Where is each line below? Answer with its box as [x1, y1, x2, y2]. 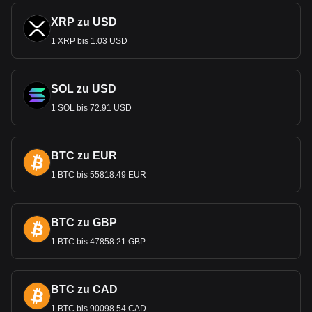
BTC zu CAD [51, 283, 118, 295]
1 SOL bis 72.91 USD [51, 103, 132, 113]
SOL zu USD [51, 83, 116, 95]
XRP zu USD [51, 16, 117, 28]
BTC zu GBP [51, 217, 117, 228]
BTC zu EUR [51, 150, 117, 162]
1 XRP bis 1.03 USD [51, 36, 127, 46]
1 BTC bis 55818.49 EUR [51, 170, 146, 180]
